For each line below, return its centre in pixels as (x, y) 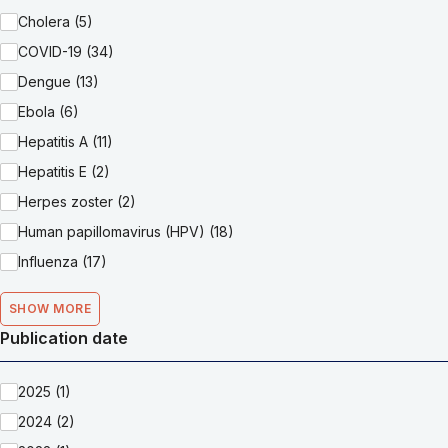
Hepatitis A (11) (65, 141)
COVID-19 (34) (66, 51)
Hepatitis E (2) (64, 171)
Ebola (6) (48, 111)
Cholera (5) (55, 21)
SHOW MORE (50, 308)
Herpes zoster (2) (77, 201)
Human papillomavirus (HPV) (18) (126, 231)
